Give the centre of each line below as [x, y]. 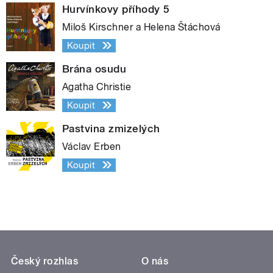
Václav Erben [92, 146]
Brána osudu [94, 69]
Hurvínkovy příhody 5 [116, 9]
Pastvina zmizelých [111, 128]
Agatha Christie [97, 87]
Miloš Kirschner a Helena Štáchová [141, 27]
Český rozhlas [45, 261]
